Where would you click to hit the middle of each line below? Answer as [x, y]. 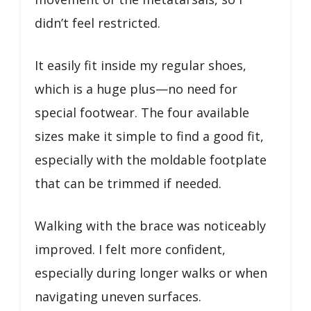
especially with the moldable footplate [151, 159]
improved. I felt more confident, [130, 249]
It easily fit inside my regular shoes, [141, 65]
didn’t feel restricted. [98, 23]
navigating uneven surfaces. [118, 296]
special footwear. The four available [142, 112]
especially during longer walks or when [151, 272]
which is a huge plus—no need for [136, 89]
